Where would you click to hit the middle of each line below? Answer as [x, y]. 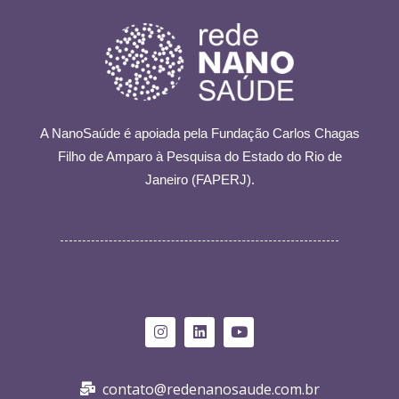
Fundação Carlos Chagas [285, 133]
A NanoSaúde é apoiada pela [125, 133]
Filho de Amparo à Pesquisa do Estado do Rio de [199, 156]
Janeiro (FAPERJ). [199, 179]
